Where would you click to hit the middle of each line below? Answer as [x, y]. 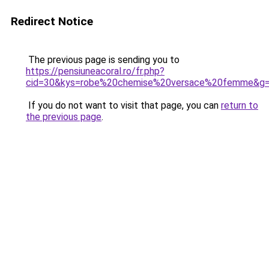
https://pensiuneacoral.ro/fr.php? [95, 71]
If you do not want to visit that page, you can [123, 105]
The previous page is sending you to [103, 60]
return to [240, 105]
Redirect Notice [52, 21]
